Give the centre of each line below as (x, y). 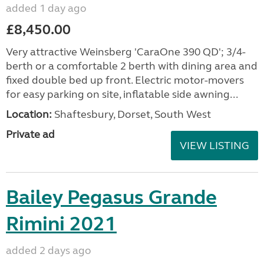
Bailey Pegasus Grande (111, 197)
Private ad (30, 134)
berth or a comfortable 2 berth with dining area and (132, 66)
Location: (29, 114)
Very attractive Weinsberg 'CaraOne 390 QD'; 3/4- (126, 52)
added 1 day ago (46, 8)
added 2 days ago (49, 250)
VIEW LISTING (214, 146)
